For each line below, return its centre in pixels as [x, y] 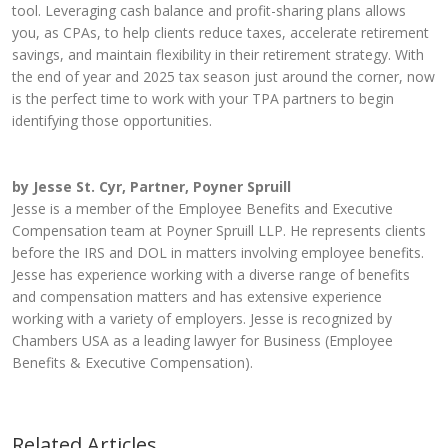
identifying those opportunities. [112, 120]
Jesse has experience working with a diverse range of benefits [211, 274]
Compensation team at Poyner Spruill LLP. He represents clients [219, 230]
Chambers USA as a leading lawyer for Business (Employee [202, 340]
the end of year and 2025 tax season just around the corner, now [223, 76]
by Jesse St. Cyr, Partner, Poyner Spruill [151, 186]
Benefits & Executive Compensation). [132, 362]
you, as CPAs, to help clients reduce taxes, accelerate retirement [220, 32]
